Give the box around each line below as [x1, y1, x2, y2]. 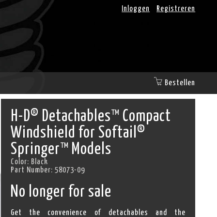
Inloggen [122, 5, 150, 13]
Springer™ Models [11, 142, 112, 157]
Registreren [156, 5, 196, 13]
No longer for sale [11, 185, 112, 200]
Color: [11, 158, 31, 166]
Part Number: [11, 166, 55, 174]
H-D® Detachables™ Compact [11, 109, 171, 124]
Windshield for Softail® [11, 125, 146, 141]
